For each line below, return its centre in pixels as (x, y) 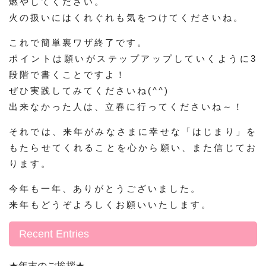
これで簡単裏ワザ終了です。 (78, 42)
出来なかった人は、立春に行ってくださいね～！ (126, 107)
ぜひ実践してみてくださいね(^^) (89, 91)
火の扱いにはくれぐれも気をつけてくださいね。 (126, 18)
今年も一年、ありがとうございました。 (105, 189)
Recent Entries (54, 234)
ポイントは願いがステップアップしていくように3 (133, 58)
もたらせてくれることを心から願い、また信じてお (133, 148)
